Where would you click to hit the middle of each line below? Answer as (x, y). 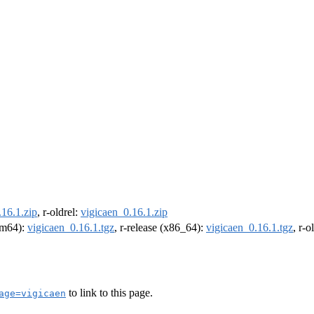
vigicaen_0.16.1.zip (124, 212)
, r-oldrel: (59, 212)
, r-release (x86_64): (160, 228)
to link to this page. (109, 292)
